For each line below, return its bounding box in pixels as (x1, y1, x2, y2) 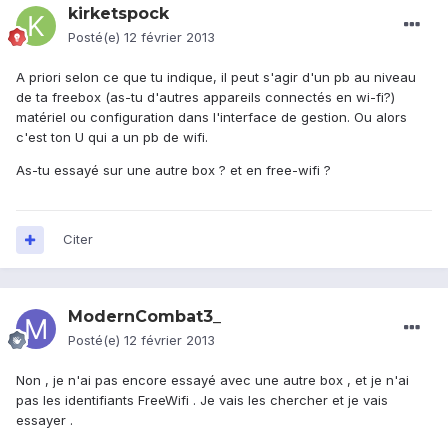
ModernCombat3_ (68, 307, 221, 327)
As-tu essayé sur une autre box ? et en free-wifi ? (16, 162, 331, 179)
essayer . (16, 412, 73, 429)
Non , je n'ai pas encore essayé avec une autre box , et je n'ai (16, 372, 409, 389)
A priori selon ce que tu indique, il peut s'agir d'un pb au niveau (16, 69, 416, 86)
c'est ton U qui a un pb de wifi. (16, 129, 208, 146)
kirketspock (68, 4, 169, 24)
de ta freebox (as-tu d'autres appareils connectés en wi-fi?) (16, 89, 395, 106)
